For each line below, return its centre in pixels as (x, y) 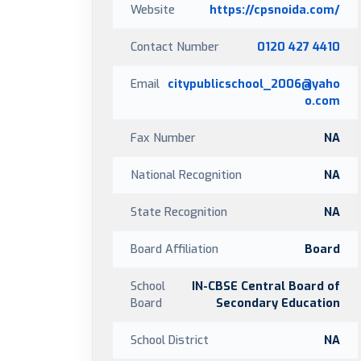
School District (170, 340)
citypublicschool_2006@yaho (254, 84)
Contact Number (175, 47)
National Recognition (186, 175)
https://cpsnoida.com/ (275, 10)
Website (153, 10)
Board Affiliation (174, 249)
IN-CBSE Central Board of (266, 286)
